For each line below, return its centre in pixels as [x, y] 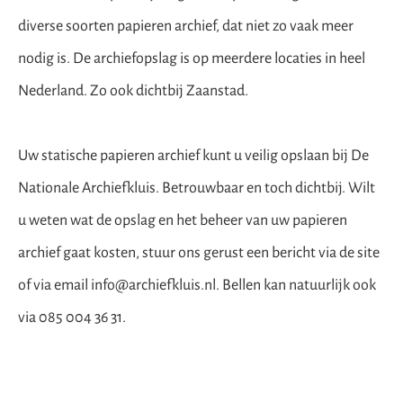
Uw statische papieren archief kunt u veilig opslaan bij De [193, 156]
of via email [54, 285]
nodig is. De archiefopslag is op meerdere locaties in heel [192, 58]
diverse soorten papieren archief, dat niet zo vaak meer [186, 26]
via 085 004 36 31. [72, 318]
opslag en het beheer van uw [202, 220]
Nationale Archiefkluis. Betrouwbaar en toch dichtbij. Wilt [197, 188]
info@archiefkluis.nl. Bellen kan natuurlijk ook [233, 285]
